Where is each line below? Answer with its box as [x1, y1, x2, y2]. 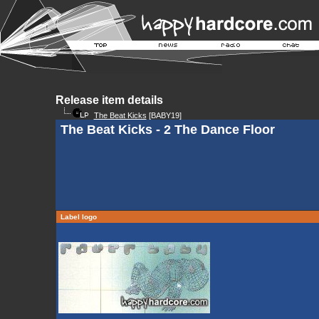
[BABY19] [146, 111, 182, 120]
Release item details [55, 94, 163, 106]
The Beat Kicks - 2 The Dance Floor [60, 122, 275, 137]
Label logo [58, 213, 99, 221]
